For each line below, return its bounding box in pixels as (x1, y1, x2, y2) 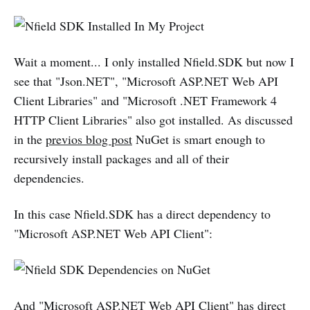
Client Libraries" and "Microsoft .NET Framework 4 (14, 91, 277, 109)
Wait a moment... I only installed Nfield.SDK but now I (14, 53, 294, 70)
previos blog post (46, 130, 132, 147)
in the (14, 130, 46, 147)
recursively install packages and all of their (14, 149, 229, 167)
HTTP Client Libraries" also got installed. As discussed (14, 111, 293, 128)
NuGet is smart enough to (132, 130, 265, 147)
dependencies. (14, 169, 84, 186)
